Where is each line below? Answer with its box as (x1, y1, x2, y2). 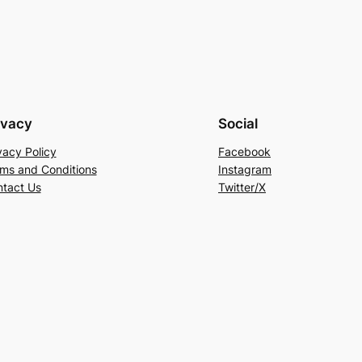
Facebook (218, 145, 271, 159)
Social (218, 116, 258, 133)
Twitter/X (218, 180, 266, 195)
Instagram (218, 162, 271, 177)
